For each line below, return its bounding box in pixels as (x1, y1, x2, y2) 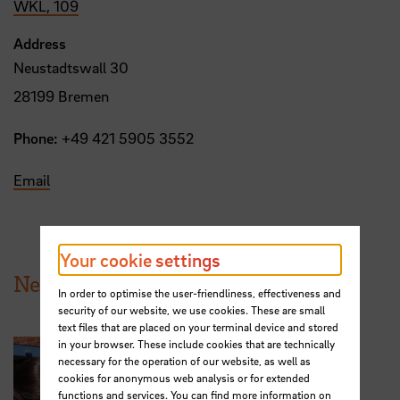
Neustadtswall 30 (13, 58, 129, 78)
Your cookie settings (59, 247, 221, 271)
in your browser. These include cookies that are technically (57, 337, 335, 352)
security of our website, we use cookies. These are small (57, 303, 325, 318)
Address (13, 34, 66, 54)
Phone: (13, 129, 58, 148)
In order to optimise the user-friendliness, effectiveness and (57, 286, 341, 301)
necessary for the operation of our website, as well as (57, 354, 311, 369)
